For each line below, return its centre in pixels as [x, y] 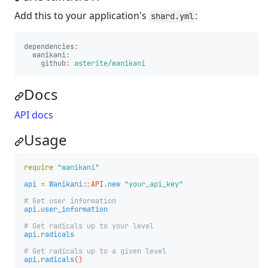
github [53, 64]
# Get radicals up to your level [89, 226]
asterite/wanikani [110, 64]
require [39, 168]
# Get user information [70, 201]
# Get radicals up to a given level [95, 252]
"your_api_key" [154, 185]
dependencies [49, 47]
